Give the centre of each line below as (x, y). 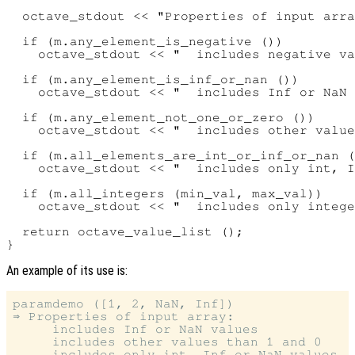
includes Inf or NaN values (136, 328)
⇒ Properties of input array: (124, 316)
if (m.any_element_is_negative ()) (145, 41)
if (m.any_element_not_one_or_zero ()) (161, 117)
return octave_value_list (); (125, 231)
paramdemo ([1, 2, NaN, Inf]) (124, 303)
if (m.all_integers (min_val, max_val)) (165, 193)
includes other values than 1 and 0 (167, 341)
